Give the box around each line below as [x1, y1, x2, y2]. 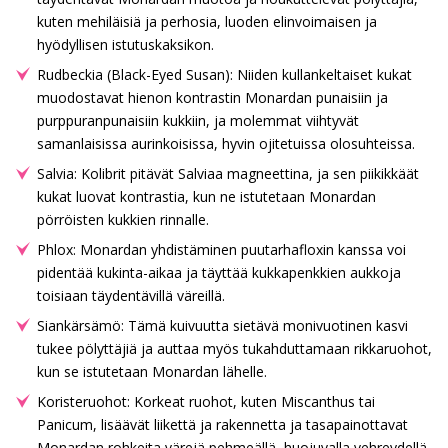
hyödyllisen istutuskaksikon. [37, 34, 214, 54]
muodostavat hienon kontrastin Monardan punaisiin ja [37, 87, 388, 107]
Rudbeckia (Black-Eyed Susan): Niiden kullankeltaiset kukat [37, 64, 412, 84]
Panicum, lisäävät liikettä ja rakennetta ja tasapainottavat [37, 414, 408, 434]
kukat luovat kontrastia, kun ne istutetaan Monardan [37, 186, 376, 206]
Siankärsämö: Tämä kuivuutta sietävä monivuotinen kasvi [37, 315, 408, 335]
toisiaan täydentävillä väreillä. [37, 285, 225, 305]
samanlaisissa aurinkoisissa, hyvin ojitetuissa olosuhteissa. [37, 133, 415, 153]
